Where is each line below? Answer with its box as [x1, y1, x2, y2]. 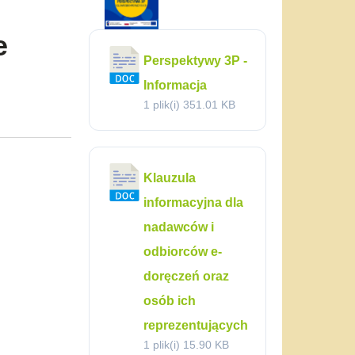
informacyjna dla [143, 196, 243, 209]
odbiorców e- [143, 245, 222, 258]
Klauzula [143, 171, 196, 185]
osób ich [143, 294, 196, 307]
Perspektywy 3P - [143, 54, 247, 67]
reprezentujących [143, 319, 248, 332]
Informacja [143, 78, 207, 92]
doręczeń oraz [143, 269, 229, 283]
